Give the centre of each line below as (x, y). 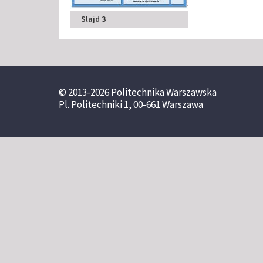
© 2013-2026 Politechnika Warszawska (138, 92)
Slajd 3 (93, 19)
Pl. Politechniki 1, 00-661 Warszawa (131, 104)
